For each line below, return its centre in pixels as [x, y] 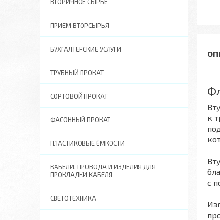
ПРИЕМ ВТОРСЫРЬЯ [80, 26]
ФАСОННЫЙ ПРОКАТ [80, 120]
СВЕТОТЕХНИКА [73, 198]
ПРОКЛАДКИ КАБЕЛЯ [81, 175]
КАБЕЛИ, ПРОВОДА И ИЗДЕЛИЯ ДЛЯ [103, 167]
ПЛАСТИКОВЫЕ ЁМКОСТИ [87, 143]
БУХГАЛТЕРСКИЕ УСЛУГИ [86, 49]
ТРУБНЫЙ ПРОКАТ [77, 73]
